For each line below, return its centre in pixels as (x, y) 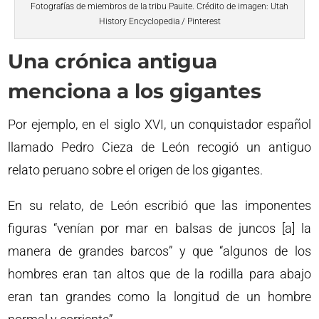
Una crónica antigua (113, 62)
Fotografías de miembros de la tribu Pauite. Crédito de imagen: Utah (159, 7)
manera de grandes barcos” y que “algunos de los (159, 251)
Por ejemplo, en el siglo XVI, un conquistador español (159, 125)
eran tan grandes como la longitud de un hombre (159, 297)
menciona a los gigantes (135, 91)
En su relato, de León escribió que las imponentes (159, 206)
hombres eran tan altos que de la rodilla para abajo (159, 274)
